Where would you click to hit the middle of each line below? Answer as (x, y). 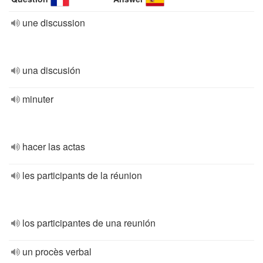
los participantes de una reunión (89, 223)
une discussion (54, 23)
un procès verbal (57, 252)
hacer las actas (54, 146)
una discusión (51, 70)
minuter (38, 99)
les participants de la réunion (82, 175)
